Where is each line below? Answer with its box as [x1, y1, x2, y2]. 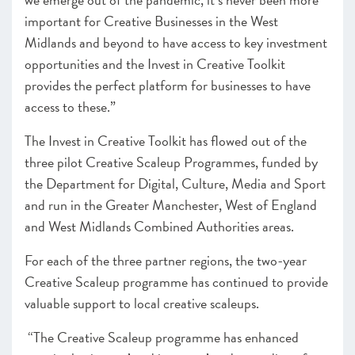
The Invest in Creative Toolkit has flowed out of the [25, 130, 307, 151]
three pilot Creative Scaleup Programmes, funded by [25, 151, 318, 173]
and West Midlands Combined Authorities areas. [25, 216, 297, 237]
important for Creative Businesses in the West [25, 10, 278, 32]
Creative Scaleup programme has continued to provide [25, 271, 328, 292]
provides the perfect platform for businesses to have [25, 74, 311, 96]
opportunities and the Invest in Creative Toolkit [25, 53, 285, 74]
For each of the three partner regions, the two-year [25, 250, 307, 271]
